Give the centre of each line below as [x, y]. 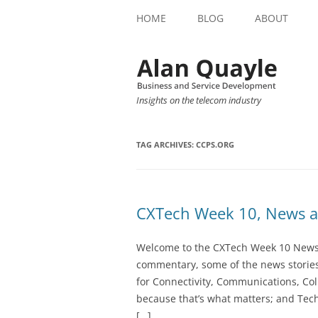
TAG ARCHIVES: [166, 145]
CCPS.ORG [215, 145]
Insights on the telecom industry [199, 100]
